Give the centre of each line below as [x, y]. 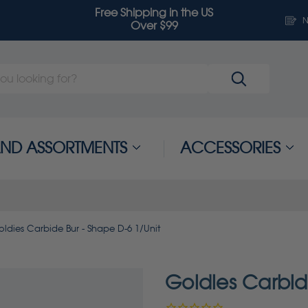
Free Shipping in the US [154, 13]
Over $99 [154, 26]
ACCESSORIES [230, 148]
